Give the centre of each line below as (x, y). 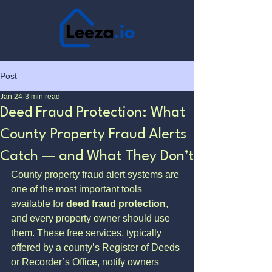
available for (39, 204)
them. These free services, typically (87, 233)
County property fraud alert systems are (96, 175)
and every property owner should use (92, 218)
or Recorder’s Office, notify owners (86, 262)
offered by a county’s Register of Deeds (97, 247)
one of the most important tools (78, 189)
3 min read (42, 97)
